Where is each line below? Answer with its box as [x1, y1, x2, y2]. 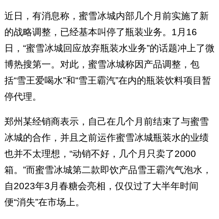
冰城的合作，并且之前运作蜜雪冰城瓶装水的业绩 [4, 132, 209, 143]
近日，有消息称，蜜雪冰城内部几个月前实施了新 [4, 11, 209, 22]
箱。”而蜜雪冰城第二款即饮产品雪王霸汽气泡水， [4, 165, 212, 175]
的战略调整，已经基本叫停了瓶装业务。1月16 [4, 27, 197, 38]
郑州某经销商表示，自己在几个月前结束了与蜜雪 [4, 116, 209, 127]
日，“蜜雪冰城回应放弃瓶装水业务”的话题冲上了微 [4, 43, 215, 54]
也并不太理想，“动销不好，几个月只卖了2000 [4, 149, 196, 159]
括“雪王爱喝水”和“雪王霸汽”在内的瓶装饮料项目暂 [4, 75, 211, 86]
